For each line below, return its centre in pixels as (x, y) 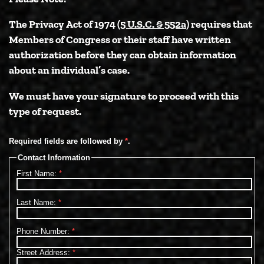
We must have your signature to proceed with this (124, 95)
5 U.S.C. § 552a (153, 24)
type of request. (45, 111)
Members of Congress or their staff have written (120, 39)
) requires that (219, 24)
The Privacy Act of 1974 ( (65, 24)
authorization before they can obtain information (123, 55)
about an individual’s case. (69, 70)
